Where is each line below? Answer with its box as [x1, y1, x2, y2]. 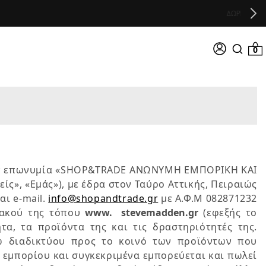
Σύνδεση [203, 43, 235, 53]
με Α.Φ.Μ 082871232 [158, 192, 257, 205]
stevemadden [121, 206, 186, 219]
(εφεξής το [198, 206, 257, 219]
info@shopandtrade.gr [48, 192, 159, 205]
